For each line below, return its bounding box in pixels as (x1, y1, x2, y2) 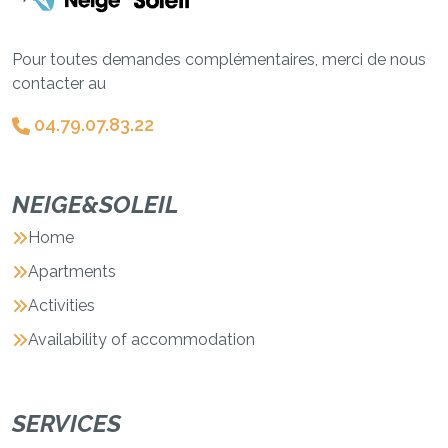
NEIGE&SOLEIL (12, 189, 178, 219)
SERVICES (12, 408, 121, 438)
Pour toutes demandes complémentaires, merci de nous (12, 49, 426, 69)
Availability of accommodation (28, 329, 255, 349)
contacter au (12, 73, 106, 93)
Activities (28, 295, 95, 315)
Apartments (28, 261, 116, 281)
